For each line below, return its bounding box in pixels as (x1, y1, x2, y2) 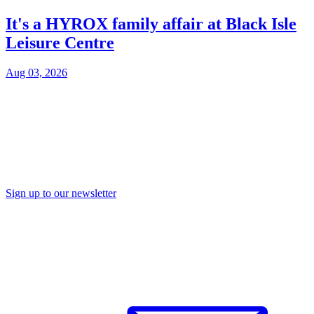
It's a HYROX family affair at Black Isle (6, 14, 296, 33)
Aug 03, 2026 (6, 66, 67, 78)
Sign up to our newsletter (6, 186, 116, 199)
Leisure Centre (6, 33, 114, 52)
